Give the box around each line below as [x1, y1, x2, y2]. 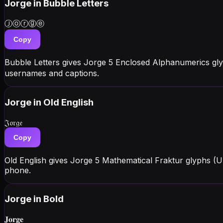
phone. [4, 165, 31, 175]
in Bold [33, 193, 64, 205]
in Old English [33, 96, 94, 108]
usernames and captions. [4, 68, 99, 79]
